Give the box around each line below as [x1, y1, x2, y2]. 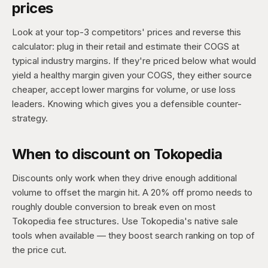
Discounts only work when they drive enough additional [12, 172, 237, 184]
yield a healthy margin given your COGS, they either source [12, 69, 252, 81]
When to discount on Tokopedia [12, 145, 223, 163]
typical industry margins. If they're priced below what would [12, 55, 256, 66]
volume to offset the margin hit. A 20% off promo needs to [12, 187, 252, 198]
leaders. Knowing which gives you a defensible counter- [12, 98, 242, 109]
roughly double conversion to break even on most [12, 201, 215, 212]
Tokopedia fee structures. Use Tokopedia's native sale [12, 215, 238, 227]
